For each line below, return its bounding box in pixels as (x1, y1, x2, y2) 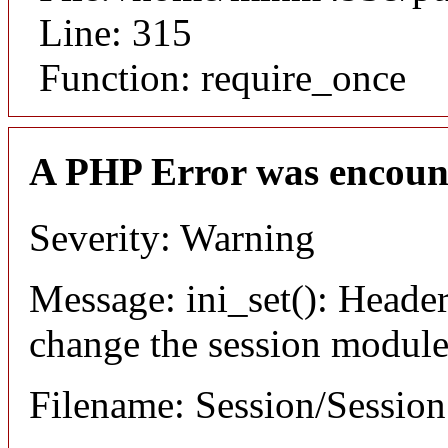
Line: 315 (39, 10, 192, 54)
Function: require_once (39, 55, 406, 99)
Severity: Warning (29, 216, 315, 260)
